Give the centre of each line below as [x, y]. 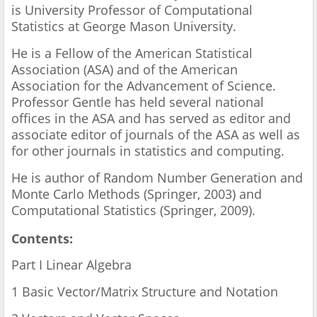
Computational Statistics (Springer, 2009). [133, 211]
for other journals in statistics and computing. [150, 151]
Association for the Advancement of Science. [144, 86]
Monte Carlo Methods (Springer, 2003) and [137, 194]
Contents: [42, 239]
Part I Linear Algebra [71, 265]
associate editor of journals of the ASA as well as [156, 135]
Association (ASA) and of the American [125, 70]
